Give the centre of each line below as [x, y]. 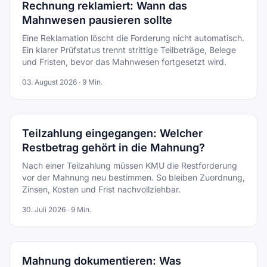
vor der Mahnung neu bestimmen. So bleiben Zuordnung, [133, 177]
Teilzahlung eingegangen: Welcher [112, 133]
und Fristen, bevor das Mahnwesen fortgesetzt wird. [124, 62]
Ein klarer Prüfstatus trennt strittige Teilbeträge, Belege [129, 50]
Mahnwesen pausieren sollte [97, 20]
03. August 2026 [49, 82]
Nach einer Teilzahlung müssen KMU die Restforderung [130, 165]
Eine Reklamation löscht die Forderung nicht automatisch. [133, 38]
